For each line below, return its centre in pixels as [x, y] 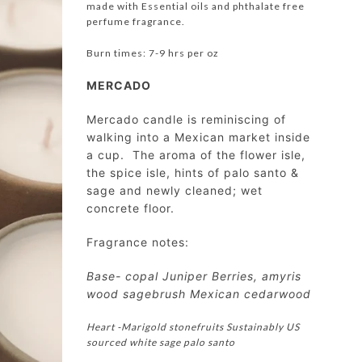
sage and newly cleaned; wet [175, 190]
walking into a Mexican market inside [198, 137]
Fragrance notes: [138, 242]
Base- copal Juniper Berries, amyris [194, 276]
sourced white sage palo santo [162, 342]
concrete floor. [133, 208]
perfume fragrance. [136, 21]
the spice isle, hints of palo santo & [193, 173]
